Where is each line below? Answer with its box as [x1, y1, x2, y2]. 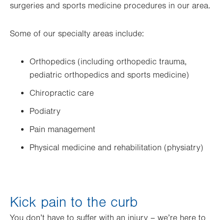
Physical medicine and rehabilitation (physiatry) [29, 143, 203, 153]
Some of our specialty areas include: [10, 29, 144, 39]
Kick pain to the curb [10, 194, 137, 211]
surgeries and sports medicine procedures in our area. [10, 1, 210, 11]
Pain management [29, 125, 95, 135]
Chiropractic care [29, 88, 94, 99]
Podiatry [29, 107, 60, 117]
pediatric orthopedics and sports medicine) [29, 70, 189, 81]
